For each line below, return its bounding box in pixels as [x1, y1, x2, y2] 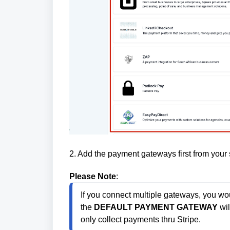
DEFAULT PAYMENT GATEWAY [94, 202, 218, 212]
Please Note [69, 171, 116, 181]
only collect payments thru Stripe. [81, 215, 201, 224]
